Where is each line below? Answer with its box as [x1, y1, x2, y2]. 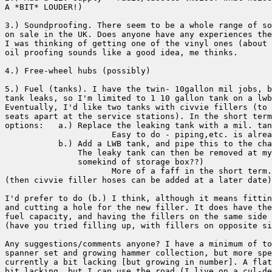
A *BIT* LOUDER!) [5, 2, 83, 12]
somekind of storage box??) [5, 157, 204, 167]
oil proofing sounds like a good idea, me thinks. [5, 48, 238, 58]
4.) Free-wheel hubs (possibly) [5, 66, 151, 76]
